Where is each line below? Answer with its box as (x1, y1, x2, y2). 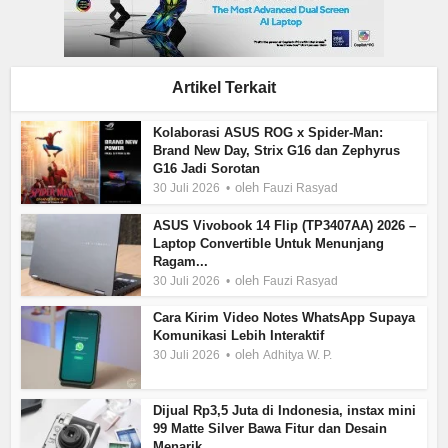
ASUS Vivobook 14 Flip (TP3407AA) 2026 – (153, 217, 417, 233)
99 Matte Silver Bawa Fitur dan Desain (153, 421, 388, 437)
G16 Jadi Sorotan (153, 160, 261, 176)
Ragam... (153, 253, 209, 269)
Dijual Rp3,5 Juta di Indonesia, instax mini (153, 403, 417, 419)
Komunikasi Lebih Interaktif (153, 328, 325, 344)
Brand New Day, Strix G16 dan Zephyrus (153, 142, 401, 158)
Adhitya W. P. (263, 348, 333, 363)
